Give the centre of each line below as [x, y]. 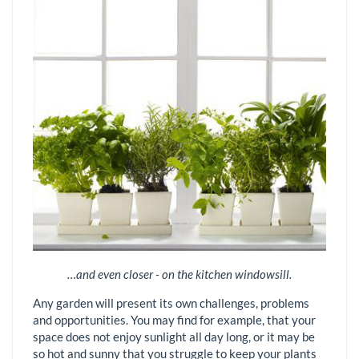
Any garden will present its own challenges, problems [171, 303]
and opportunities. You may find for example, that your [174, 319]
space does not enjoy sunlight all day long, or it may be [174, 336]
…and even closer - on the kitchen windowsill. [179, 274]
